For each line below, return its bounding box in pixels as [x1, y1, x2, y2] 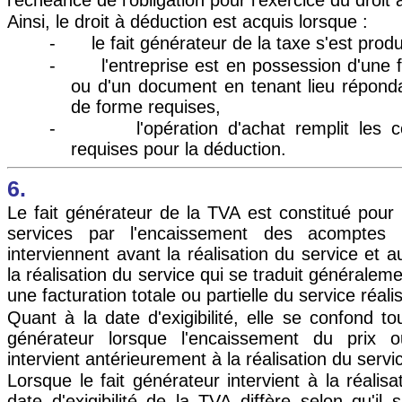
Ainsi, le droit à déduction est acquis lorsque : [7, 11, 368, 31]
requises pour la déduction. [71, 138, 286, 159]
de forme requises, [71, 96, 221, 117]
